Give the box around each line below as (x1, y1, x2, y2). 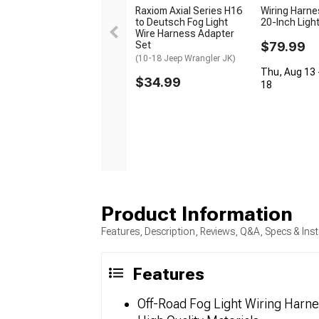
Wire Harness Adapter (135, 27, 234, 39)
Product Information (101, 202, 293, 226)
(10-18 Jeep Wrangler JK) (135, 53, 236, 63)
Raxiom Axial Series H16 (135, 4, 242, 16)
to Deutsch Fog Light (135, 16, 228, 28)
